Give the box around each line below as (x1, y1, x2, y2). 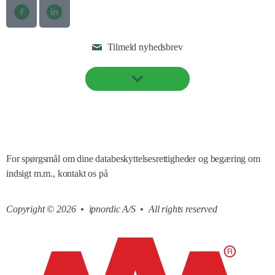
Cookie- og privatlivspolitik (6, 117, 110, 128)
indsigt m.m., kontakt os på (6, 168, 110, 179)
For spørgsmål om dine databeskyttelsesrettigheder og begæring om (6, 153, 260, 164)
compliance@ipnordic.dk (110, 168, 204, 179)
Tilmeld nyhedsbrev (107, 41, 183, 52)
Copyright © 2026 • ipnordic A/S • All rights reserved (6, 203, 217, 214)
